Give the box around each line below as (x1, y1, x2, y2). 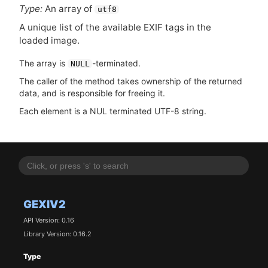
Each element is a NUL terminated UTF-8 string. (19, 105, 206, 116)
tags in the (163, 22, 211, 33)
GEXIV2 (23, 197, 66, 211)
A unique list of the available (19, 22, 144, 33)
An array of (42, 3, 95, 15)
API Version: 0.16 (23, 216, 74, 225)
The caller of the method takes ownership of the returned (19, 75, 242, 86)
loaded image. (19, 35, 80, 47)
